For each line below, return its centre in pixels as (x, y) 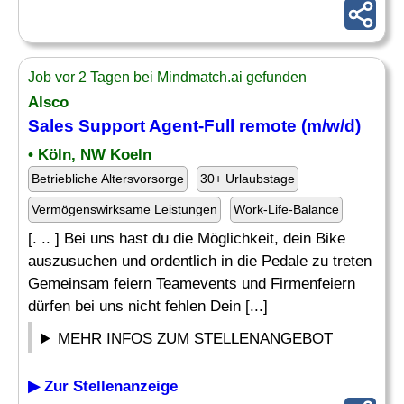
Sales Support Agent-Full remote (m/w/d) (194, 126)
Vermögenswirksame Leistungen (124, 209)
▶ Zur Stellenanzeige (103, 386)
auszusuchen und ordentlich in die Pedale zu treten (200, 261)
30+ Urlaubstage (248, 179)
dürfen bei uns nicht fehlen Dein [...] (148, 306)
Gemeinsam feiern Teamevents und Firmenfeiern (192, 284)
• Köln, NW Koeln (90, 155)
